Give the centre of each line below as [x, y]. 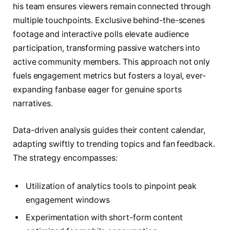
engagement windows [68, 200]
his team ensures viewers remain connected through [112, 7]
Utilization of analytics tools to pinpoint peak [111, 186]
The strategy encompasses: [65, 158]
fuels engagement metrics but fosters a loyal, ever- [109, 76]
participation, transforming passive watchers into [107, 48]
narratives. [33, 104]
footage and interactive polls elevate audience [101, 34]
